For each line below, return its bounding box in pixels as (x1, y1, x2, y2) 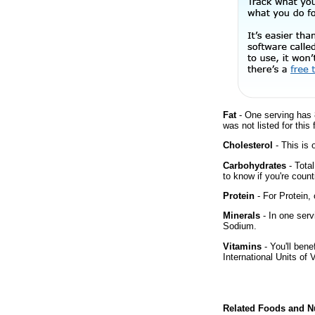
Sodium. (223, 221, 257, 232)
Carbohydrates (223, 160, 286, 171)
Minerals (223, 210, 260, 221)
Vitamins (223, 240, 262, 252)
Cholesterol (223, 140, 273, 151)
